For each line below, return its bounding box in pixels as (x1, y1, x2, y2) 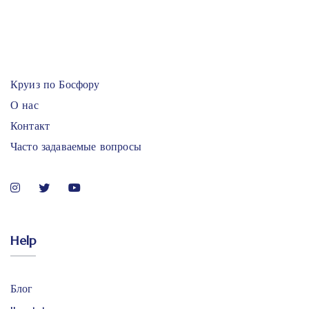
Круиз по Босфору (10, 77, 100, 91)
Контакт (10, 118, 50, 132)
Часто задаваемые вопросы (10, 139, 141, 153)
